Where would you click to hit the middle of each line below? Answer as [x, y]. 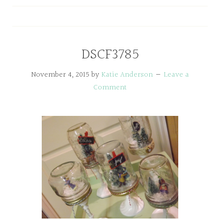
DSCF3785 [110, 55]
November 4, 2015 [60, 75]
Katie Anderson [127, 75]
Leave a [177, 75]
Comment [110, 88]
